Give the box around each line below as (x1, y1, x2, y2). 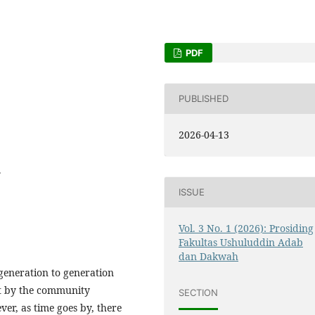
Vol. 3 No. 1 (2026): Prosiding (179, 221, 314, 235)
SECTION (179, 287, 218, 299)
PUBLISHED (179, 93, 229, 105)
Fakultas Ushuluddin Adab (179, 235, 303, 249)
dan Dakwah (179, 249, 238, 263)
